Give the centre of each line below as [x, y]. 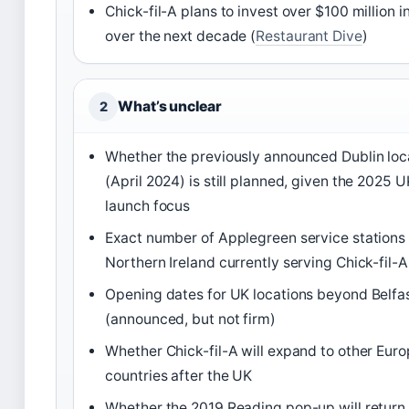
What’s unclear [170, 106]
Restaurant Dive [309, 36]
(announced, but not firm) [190, 319]
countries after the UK [179, 375]
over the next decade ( [181, 36]
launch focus [148, 205]
